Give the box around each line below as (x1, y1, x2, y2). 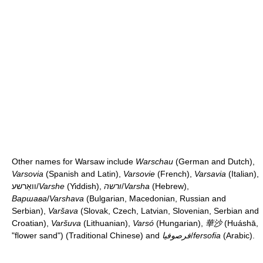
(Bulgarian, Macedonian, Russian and (84, 193, 226, 203)
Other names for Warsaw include (12, 156, 136, 166)
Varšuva (51, 218, 81, 228)
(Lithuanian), (81, 218, 133, 228)
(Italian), (226, 168, 259, 178)
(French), (155, 168, 194, 178)
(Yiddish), (65, 181, 104, 191)
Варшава (12, 193, 47, 203)
